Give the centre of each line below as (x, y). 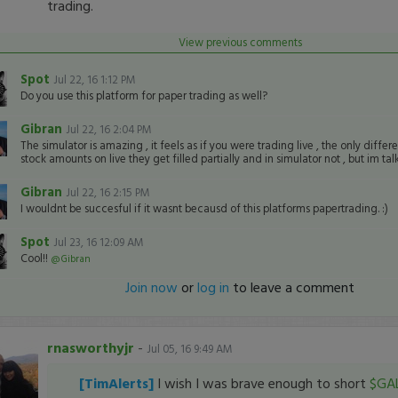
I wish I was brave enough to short (263, 383)
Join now (152, 287)
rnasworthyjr (90, 347)
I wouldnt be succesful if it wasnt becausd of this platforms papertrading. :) (204, 208)
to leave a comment (292, 287)
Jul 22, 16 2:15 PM (107, 192)
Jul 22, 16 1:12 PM (94, 80)
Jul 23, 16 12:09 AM (98, 242)
